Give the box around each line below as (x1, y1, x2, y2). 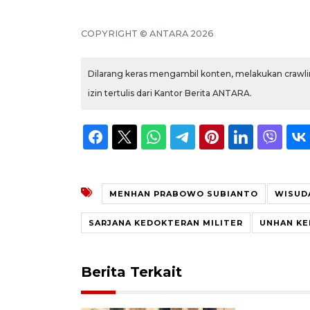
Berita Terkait (81, 263, 182, 280)
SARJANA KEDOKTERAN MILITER (89, 217, 243, 228)
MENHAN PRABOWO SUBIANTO (109, 188, 258, 199)
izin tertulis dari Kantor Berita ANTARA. (88, 87, 252, 98)
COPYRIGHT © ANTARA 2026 (81, 28, 214, 39)
